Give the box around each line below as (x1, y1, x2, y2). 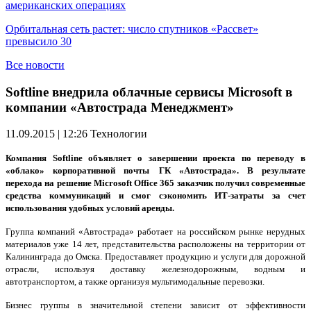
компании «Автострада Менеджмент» (6, 99, 234, 115)
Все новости (6, 59, 65, 71)
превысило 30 (6, 35, 72, 47)
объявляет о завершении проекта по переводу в (88, 153, 305, 164)
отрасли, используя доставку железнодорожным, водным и (6, 264, 305, 275)
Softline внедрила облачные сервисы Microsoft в (6, 84, 292, 99)
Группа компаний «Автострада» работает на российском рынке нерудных (6, 226, 305, 237)
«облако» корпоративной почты (6, 165, 150, 176)
